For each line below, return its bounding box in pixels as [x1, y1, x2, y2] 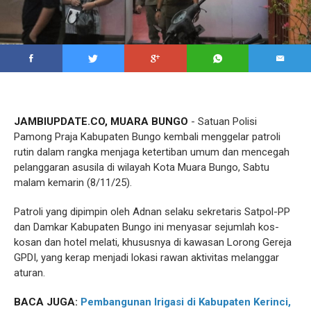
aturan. [14, 266, 45, 279]
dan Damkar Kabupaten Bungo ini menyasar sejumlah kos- [14, 220, 279, 233]
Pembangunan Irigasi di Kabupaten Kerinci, [81, 295, 291, 308]
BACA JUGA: [14, 295, 81, 308]
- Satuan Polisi [188, 115, 257, 128]
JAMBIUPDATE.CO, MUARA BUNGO [14, 115, 188, 128]
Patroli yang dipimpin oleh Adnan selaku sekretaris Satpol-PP [14, 205, 290, 218]
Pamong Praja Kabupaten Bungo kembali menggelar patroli [14, 130, 280, 143]
